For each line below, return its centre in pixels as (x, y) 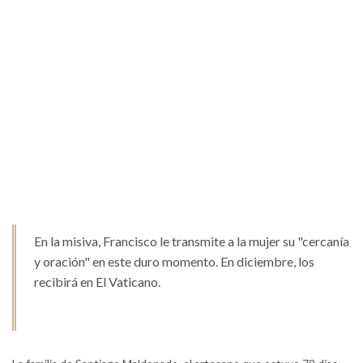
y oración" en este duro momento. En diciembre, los (174, 261)
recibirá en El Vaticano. (97, 281)
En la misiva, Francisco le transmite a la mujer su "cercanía (192, 241)
